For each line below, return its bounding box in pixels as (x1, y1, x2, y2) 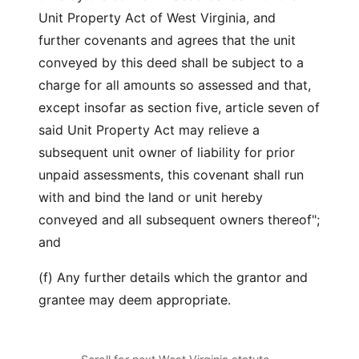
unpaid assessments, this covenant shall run (38, 167, 304, 183)
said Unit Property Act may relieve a (38, 122, 260, 138)
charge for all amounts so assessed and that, (38, 77, 311, 93)
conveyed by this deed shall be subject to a (38, 54, 304, 71)
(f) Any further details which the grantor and (38, 269, 308, 285)
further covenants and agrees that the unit (38, 32, 296, 48)
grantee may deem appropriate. (38, 292, 231, 308)
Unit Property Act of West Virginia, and (38, 10, 276, 26)
